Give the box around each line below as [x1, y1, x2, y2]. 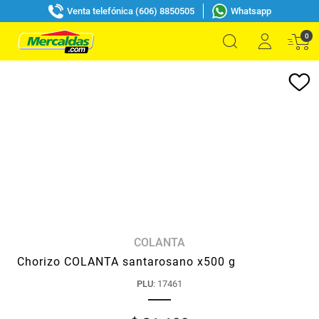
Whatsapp [230, 5, 271, 16]
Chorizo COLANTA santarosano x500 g [17, 255, 236, 268]
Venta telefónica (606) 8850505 [66, 5, 194, 16]
